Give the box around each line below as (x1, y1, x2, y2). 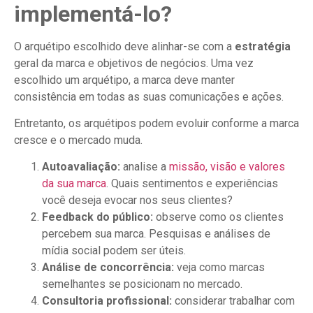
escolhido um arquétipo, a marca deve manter (14, 73, 235, 87)
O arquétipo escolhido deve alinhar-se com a (14, 39, 235, 53)
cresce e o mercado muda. (14, 133, 143, 147)
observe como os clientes (153, 210, 284, 224)
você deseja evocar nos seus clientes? (42, 194, 233, 208)
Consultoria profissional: (42, 294, 172, 308)
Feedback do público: (42, 210, 153, 224)
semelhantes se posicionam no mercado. (42, 277, 242, 291)
